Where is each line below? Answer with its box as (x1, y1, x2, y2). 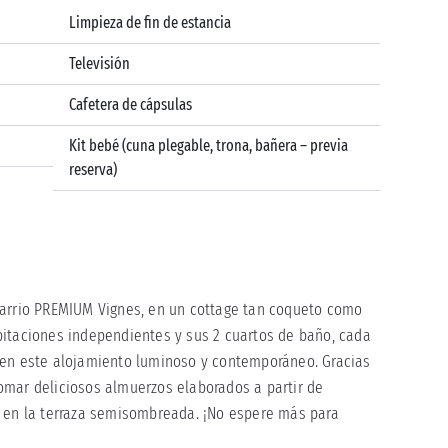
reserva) (69, 159, 118, 179)
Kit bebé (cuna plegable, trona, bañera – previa (69, 135, 349, 155)
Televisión (69, 53, 131, 73)
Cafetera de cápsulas (69, 94, 193, 114)
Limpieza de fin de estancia (69, 12, 232, 32)
